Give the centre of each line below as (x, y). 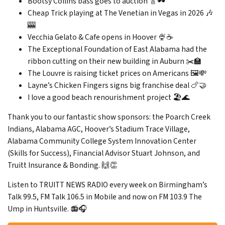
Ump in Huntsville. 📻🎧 (47, 209)
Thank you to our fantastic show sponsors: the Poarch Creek (109, 117)
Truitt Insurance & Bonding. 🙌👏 (63, 165)
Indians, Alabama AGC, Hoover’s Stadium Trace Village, (99, 129)
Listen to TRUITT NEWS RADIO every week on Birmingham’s (107, 185)
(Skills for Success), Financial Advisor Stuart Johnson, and (104, 153)
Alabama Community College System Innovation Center (102, 141)
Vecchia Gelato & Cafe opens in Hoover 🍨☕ (100, 37)
